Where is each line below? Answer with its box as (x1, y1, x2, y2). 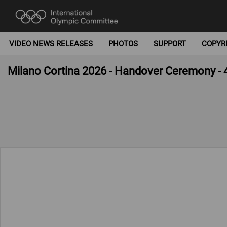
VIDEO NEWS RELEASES (9, 39, 93, 48)
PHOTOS (108, 39, 138, 48)
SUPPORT (154, 39, 186, 48)
